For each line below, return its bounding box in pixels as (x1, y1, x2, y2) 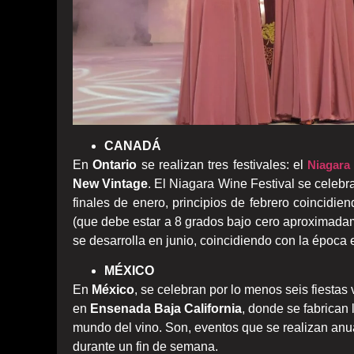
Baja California (154, 302, 242, 316)
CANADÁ (104, 138, 161, 153)
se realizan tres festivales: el (137, 157, 308, 171)
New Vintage (73, 176, 149, 190)
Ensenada (90, 302, 151, 316)
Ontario (92, 157, 137, 171)
